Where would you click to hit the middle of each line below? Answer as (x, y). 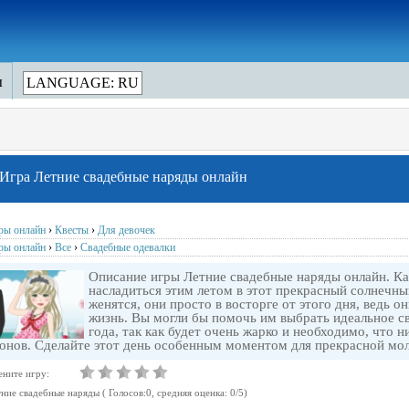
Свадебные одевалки (128, 247)
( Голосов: (123, 393)
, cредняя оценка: (191, 393)
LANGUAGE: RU (83, 83)
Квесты (72, 230)
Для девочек (126, 230)
